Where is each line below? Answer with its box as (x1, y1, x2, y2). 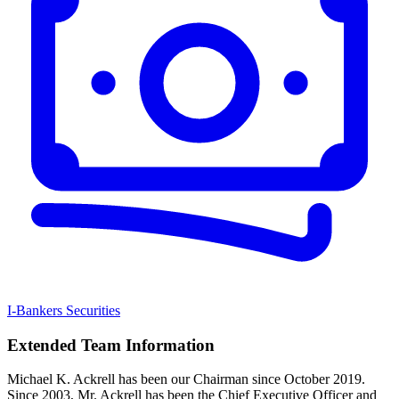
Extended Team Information (7, 335, 215, 354)
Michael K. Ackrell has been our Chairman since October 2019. (7, 371, 365, 387)
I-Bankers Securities (7, 302, 120, 318)
